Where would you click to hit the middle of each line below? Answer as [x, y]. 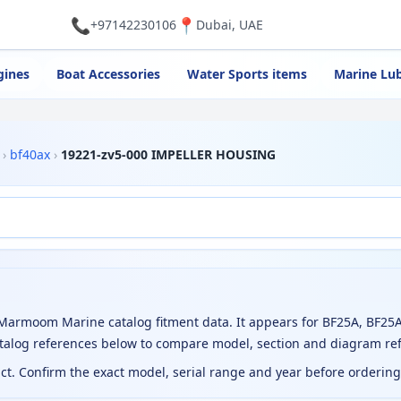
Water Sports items [247, 74]
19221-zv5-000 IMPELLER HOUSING [168, 154]
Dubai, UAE [229, 24]
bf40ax [30, 154]
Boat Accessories [108, 74]
